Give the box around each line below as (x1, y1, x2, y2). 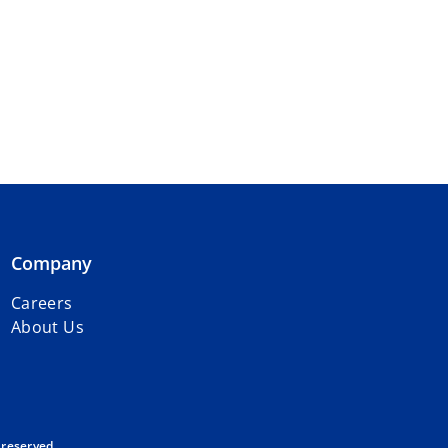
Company (10, 251, 92, 275)
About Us (10, 316, 85, 338)
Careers (10, 292, 73, 314)
